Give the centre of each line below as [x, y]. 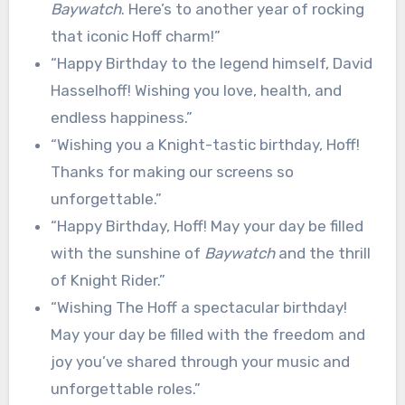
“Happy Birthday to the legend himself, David [211, 63]
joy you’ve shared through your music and [200, 361]
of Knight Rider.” [108, 280]
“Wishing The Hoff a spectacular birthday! [198, 307]
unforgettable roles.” [125, 388]
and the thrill [322, 253]
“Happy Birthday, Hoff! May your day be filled [207, 226]
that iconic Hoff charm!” [135, 36]
